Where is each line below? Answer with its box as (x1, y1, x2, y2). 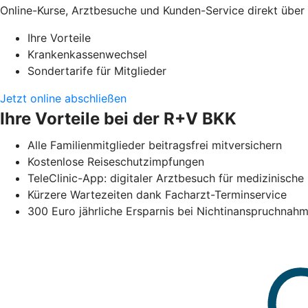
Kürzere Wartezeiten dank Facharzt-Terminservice (27, 187, 287, 201)
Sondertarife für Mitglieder (27, 63, 166, 78)
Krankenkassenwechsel (27, 47, 147, 61)
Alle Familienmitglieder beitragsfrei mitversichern (27, 137, 282, 152)
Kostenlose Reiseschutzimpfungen (27, 154, 204, 168)
